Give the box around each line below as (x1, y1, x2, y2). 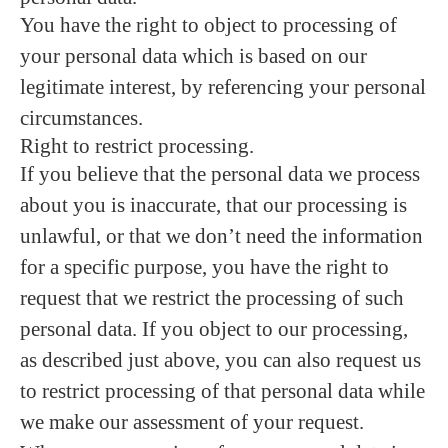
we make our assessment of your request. (20, 410, 364, 434)
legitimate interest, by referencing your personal (20, 75, 426, 99)
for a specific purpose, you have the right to (20, 255, 389, 279)
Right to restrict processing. (20, 134, 254, 158)
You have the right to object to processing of (20, 13, 397, 37)
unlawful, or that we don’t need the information (20, 224, 423, 248)
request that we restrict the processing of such (20, 286, 404, 310)
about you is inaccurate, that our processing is (20, 193, 407, 217)
